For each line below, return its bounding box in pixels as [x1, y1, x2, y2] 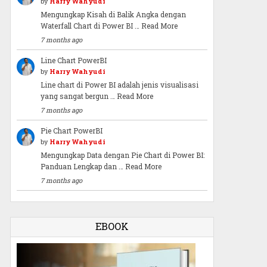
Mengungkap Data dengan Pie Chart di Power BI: [40, 150, 204, 160]
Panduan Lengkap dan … [40, 161, 125, 171]
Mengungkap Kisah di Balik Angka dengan [40, 9, 186, 19]
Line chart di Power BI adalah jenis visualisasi [40, 79, 198, 89]
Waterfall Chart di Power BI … [40, 20, 141, 30]
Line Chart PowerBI [40, 55, 107, 65]
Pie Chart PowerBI [40, 125, 103, 135]
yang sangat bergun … [40, 91, 117, 101]
